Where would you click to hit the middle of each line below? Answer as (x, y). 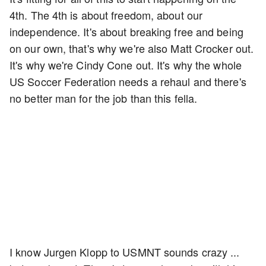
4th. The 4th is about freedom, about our (106, 15)
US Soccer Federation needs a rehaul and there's (128, 81)
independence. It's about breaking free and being (126, 31)
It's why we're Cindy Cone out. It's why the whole (126, 65)
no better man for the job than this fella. (105, 98)
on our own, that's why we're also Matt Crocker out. (132, 48)
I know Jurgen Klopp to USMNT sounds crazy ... (125, 252)
